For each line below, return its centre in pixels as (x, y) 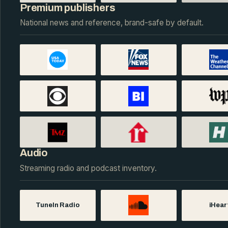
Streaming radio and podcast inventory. (88, 168)
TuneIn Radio (58, 205)
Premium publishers (68, 7)
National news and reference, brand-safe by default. (112, 23)
